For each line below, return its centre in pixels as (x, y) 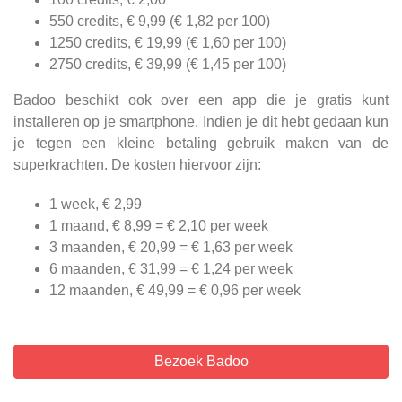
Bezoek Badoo (201, 362)
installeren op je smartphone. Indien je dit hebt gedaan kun (201, 122)
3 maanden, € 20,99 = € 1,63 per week (171, 248)
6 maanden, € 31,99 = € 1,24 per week (171, 269)
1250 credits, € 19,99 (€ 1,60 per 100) (168, 43)
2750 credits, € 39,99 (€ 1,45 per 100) (168, 65)
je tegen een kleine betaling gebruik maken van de (201, 144)
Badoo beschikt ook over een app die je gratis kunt (201, 100)
